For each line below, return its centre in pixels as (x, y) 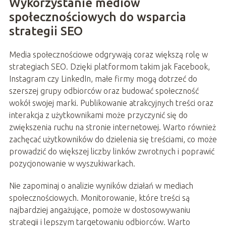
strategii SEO (46, 31)
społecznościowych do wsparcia (97, 17)
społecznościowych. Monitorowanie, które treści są (99, 197)
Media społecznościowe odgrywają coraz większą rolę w (108, 54)
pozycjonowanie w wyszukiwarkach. (72, 163)
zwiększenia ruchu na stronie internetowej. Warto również (112, 127)
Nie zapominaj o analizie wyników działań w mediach (101, 185)
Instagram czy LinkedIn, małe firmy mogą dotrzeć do (103, 78)
